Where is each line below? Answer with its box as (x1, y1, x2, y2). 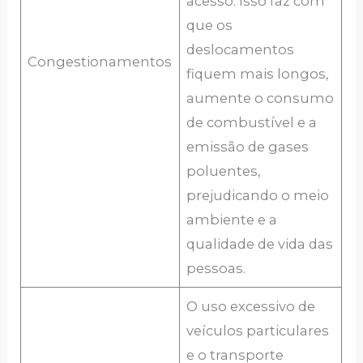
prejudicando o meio (186, 187, 330, 204)
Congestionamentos (28, 53, 173, 70)
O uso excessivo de (186, 298, 316, 315)
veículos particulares (186, 322, 330, 340)
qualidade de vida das (186, 236, 334, 253)
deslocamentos (186, 41, 295, 58)
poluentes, (186, 163, 261, 180)
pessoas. (186, 260, 246, 277)
